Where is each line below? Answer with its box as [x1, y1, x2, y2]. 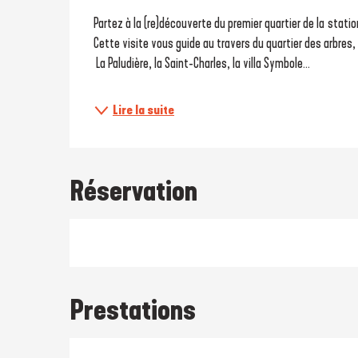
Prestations [70, 293, 197, 327]
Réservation [70, 174, 198, 208]
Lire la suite [113, 102, 175, 117]
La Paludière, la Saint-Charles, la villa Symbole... [96, 54, 311, 72]
